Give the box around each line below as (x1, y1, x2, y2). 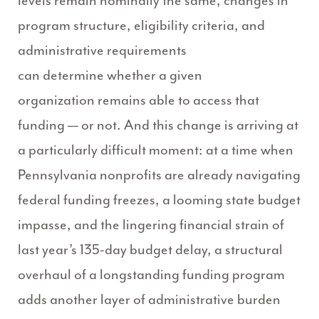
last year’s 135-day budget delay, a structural (18, 241, 283, 259)
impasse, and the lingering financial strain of (18, 216, 284, 234)
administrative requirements (18, 41, 187, 60)
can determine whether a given (18, 66, 202, 85)
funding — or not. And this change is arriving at (18, 116, 298, 135)
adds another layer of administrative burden (18, 291, 281, 309)
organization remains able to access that (18, 91, 259, 110)
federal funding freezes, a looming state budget (18, 191, 300, 209)
